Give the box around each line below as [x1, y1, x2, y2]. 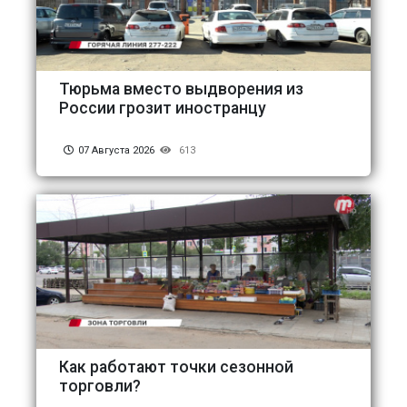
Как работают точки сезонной [59, 357, 293, 376]
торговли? [59, 376, 141, 395]
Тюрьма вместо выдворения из [59, 79, 303, 98]
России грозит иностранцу [59, 98, 266, 117]
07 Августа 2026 [78, 144, 154, 156]
